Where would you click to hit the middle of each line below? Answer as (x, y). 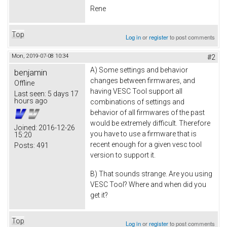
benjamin (31, 72)
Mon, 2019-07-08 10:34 (40, 56)
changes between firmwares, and (143, 80)
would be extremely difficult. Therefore (150, 123)
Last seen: (30, 93)
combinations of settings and (137, 102)
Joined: (26, 127)
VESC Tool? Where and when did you (148, 185)
